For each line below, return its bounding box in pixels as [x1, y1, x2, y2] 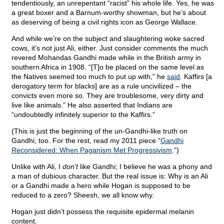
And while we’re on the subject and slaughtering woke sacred [11, 34, 204, 43]
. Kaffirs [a [180, 72, 212, 81]
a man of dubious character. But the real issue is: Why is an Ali [11, 172, 208, 180]
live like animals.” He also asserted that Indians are [11, 101, 172, 109]
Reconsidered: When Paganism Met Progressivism [11, 146, 172, 154]
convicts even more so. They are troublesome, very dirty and [11, 91, 203, 100]
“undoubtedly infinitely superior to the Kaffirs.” [11, 110, 155, 119]
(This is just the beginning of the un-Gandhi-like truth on [11, 127, 187, 135]
